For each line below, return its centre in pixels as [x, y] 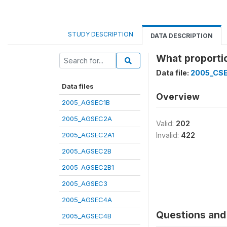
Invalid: [168, 135]
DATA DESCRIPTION [182, 36]
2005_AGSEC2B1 [88, 167]
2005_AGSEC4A [87, 200]
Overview [178, 97]
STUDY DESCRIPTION [101, 34]
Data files [78, 86]
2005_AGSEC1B [86, 102]
